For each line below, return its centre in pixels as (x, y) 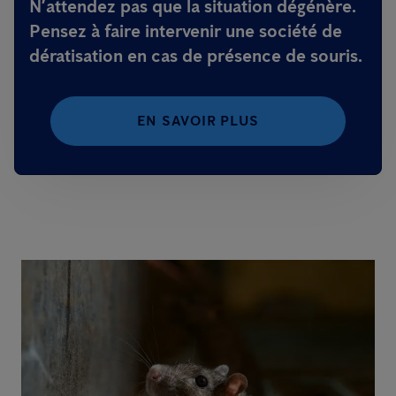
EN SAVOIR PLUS (198, 121)
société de (301, 31)
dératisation (76, 56)
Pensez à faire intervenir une (144, 31)
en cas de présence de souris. (243, 56)
